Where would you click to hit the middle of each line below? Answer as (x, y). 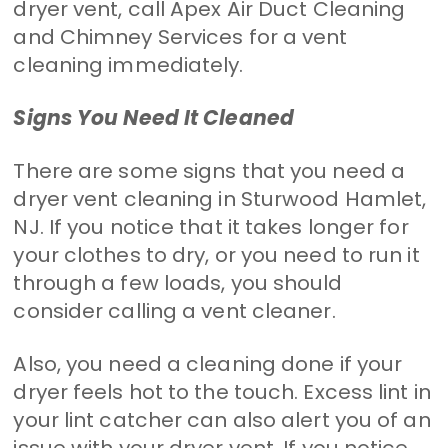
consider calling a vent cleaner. (174, 310)
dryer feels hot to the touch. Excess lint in (222, 391)
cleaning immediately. (128, 64)
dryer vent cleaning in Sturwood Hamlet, (220, 198)
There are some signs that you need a (209, 170)
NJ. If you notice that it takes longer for (211, 226)
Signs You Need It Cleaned (153, 117)
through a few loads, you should (178, 282)
